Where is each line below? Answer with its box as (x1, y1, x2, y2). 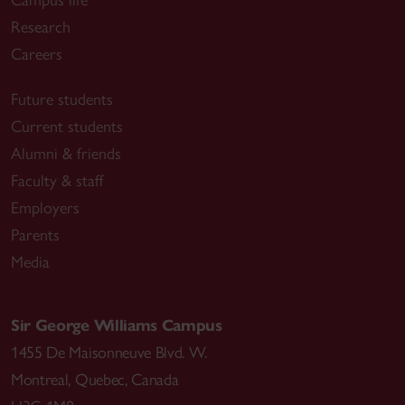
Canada (131, 369, 179, 390)
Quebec (74, 369, 125, 390)
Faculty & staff (11, 170, 103, 191)
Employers (11, 197, 80, 218)
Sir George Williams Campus (11, 315, 222, 335)
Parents (11, 224, 60, 245)
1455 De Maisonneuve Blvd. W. (11, 342, 208, 363)
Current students (11, 116, 123, 137)
